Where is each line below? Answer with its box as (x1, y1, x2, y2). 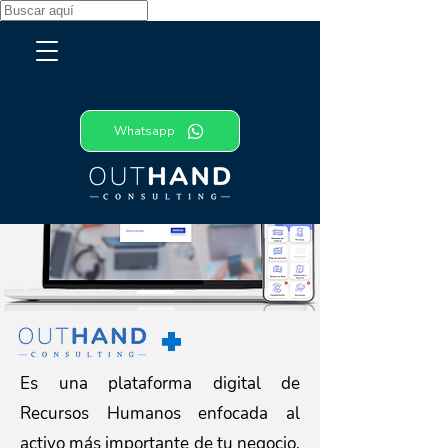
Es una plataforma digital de (20, 372, 300, 395)
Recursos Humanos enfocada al (20, 402, 300, 425)
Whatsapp (113, 123, 175, 139)
